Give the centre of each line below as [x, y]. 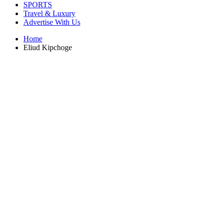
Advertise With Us [52, 22]
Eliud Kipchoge [48, 47]
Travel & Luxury [49, 13]
